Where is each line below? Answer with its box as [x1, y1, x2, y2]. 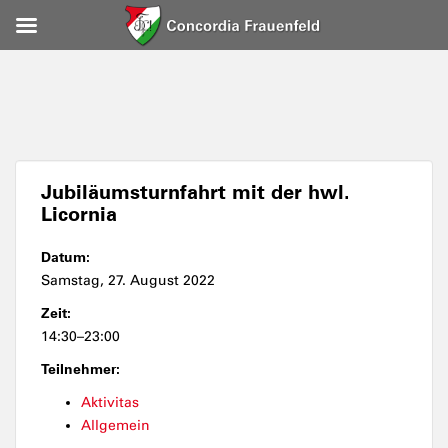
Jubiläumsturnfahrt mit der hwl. [41, 180, 350, 204]
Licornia [41, 202, 117, 226]
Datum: [41, 248, 90, 266]
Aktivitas [81, 394, 139, 411]
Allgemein [81, 417, 150, 434]
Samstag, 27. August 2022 [41, 272, 215, 289]
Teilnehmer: [41, 360, 120, 378]
